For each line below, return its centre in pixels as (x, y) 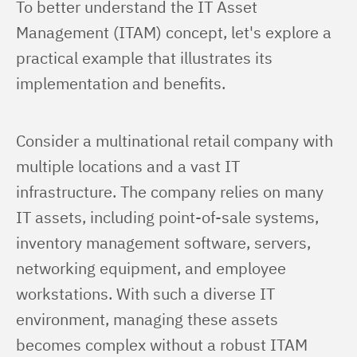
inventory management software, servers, (165, 243)
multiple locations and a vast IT (130, 166)
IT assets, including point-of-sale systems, (169, 217)
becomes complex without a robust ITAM (164, 345)
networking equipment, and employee (153, 268)
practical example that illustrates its (146, 58)
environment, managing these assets (149, 319)
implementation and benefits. (121, 83)
